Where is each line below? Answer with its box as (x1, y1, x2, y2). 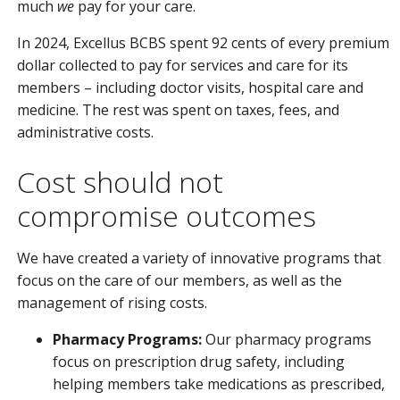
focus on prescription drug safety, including (53, 352, 345, 371)
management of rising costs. (17, 293, 207, 312)
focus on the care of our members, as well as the (17, 271, 342, 290)
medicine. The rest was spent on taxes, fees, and (17, 100, 339, 120)
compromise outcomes (17, 196, 316, 235)
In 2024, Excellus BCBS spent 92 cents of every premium (17, 33, 389, 53)
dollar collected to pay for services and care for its (17, 55, 348, 75)
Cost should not (17, 162, 223, 201)
